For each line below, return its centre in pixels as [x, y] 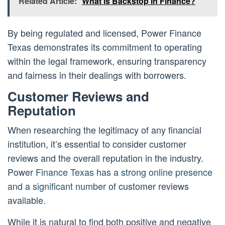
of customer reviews [147, 186]
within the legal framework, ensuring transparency [107, 61]
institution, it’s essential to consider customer [97, 144]
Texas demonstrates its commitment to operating [105, 47]
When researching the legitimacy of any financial [104, 130]
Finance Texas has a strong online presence [124, 172]
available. [27, 200]
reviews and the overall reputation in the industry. [105, 158]
